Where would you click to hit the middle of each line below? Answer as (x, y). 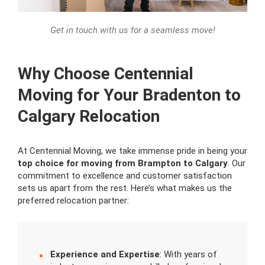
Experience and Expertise (105, 255)
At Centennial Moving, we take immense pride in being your (132, 151)
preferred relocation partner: (73, 201)
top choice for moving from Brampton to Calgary (123, 164)
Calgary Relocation (89, 117)
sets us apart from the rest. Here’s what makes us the (125, 188)
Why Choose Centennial (106, 74)
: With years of (188, 255)
